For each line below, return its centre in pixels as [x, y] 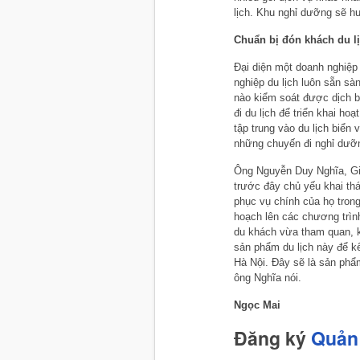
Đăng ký [272, 338]
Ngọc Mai [257, 305]
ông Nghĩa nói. [268, 278]
